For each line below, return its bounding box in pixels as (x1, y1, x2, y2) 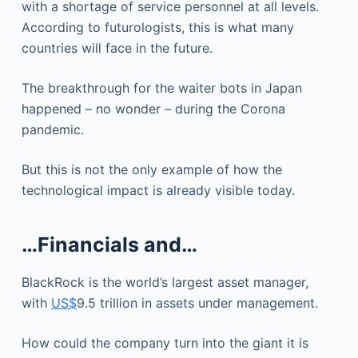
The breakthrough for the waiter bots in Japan (21, 79, 302, 96)
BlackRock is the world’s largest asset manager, (21, 274, 308, 290)
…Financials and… (21, 233, 197, 257)
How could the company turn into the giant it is (21, 335, 308, 351)
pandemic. (21, 121, 84, 137)
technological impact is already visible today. (21, 181, 295, 198)
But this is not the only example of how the (21, 161, 282, 177)
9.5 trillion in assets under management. (76, 295, 318, 311)
